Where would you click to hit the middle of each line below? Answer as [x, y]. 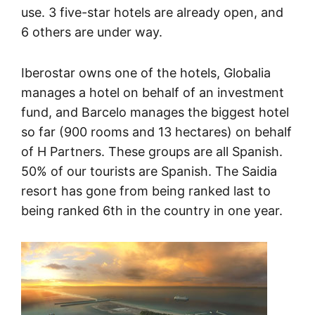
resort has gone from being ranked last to [146, 191]
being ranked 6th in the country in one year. [152, 211]
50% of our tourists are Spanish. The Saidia [149, 172]
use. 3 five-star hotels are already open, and [152, 13]
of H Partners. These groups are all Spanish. [152, 152]
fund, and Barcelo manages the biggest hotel [155, 112]
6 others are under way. [92, 32]
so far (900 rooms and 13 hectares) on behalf [156, 132]
